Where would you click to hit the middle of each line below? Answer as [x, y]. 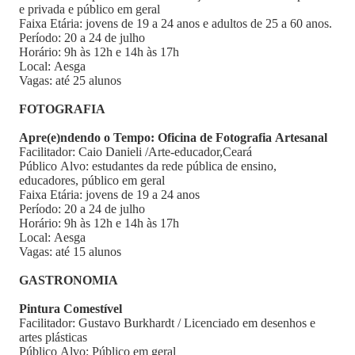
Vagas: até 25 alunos [72, 80]
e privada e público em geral [90, 9]
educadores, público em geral [92, 180]
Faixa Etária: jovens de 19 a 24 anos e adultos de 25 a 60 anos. [176, 23]
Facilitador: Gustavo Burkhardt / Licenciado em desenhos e [167, 323]
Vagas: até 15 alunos [72, 252]
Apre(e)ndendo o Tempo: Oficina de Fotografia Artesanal [175, 137]
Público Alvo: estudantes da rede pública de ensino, [148, 166]
